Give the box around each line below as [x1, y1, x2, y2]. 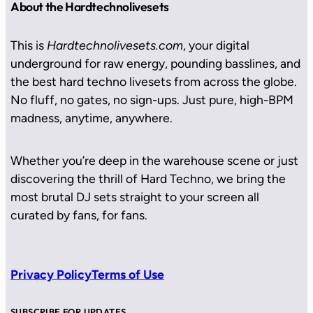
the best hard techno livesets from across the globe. [10, 73, 298, 89]
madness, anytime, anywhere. [10, 110, 173, 125]
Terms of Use [92, 267, 165, 282]
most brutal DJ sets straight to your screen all [10, 189, 260, 204]
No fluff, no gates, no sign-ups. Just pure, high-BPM [10, 92, 294, 107]
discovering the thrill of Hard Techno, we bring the [10, 170, 286, 186]
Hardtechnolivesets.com [47, 37, 184, 52]
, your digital [183, 37, 250, 52]
